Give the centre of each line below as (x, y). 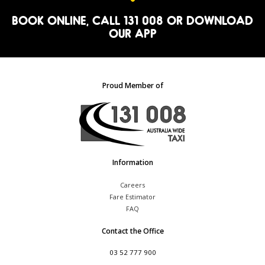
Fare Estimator (132, 197)
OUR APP (132, 33)
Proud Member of (132, 86)
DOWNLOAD (220, 20)
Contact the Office (132, 231)
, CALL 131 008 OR (136, 20)
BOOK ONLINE (49, 20)
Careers (132, 185)
